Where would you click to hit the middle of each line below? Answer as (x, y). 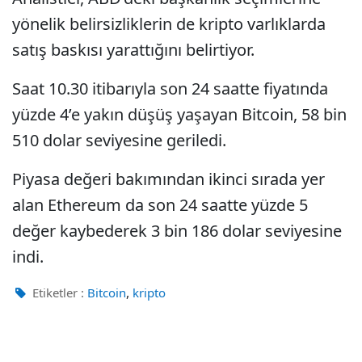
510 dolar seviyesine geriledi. (119, 140)
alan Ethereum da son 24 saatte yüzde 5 (160, 205)
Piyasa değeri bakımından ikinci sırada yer (168, 179)
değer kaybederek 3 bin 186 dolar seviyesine (177, 231)
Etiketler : (57, 293)
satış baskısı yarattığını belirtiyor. (133, 50)
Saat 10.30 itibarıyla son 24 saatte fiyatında (170, 88)
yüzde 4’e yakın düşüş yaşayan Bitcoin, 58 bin (179, 114)
